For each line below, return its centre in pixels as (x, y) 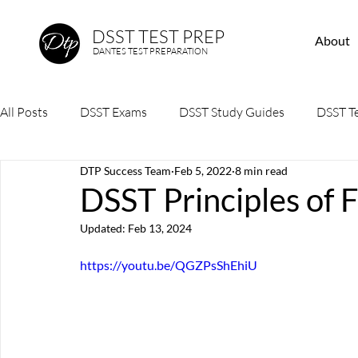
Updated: (104, 228)
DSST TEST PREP (158, 36)
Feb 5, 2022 (203, 170)
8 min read (261, 170)
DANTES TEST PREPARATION (150, 51)
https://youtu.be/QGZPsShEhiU (169, 265)
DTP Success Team (125, 170)
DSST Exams (113, 112)
